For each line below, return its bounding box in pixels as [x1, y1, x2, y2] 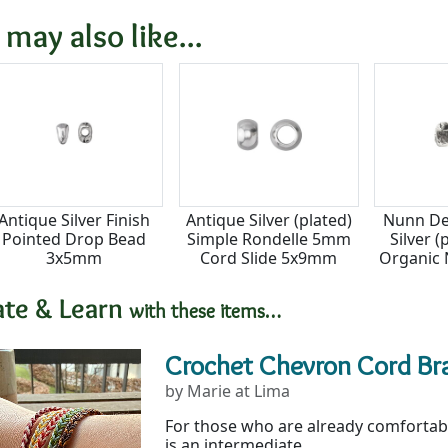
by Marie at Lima [164, 379, 290, 402]
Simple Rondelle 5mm [186, 227, 351, 250]
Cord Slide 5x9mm [200, 246, 338, 269]
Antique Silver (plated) [185, 208, 352, 231]
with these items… [129, 298, 281, 323]
